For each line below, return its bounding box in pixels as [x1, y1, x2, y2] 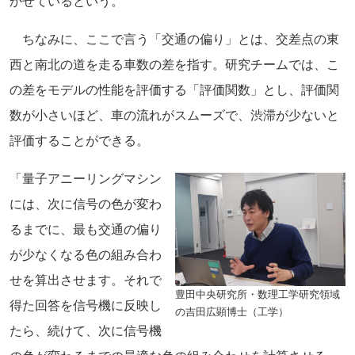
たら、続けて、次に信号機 [10, 323, 162, 338]
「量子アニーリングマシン [10, 171, 162, 185]
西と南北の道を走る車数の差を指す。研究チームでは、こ [10, 57, 339, 71]
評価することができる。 [10, 133, 149, 147]
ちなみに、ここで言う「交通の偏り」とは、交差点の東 [10, 32, 339, 46]
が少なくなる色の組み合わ [10, 247, 162, 261]
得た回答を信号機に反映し [10, 298, 162, 312]
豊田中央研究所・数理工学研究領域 [175, 288, 340, 300]
